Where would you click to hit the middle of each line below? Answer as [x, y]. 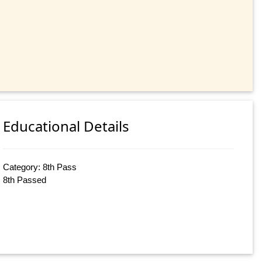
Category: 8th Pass [40, 167]
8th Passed [25, 180]
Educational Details [66, 126]
